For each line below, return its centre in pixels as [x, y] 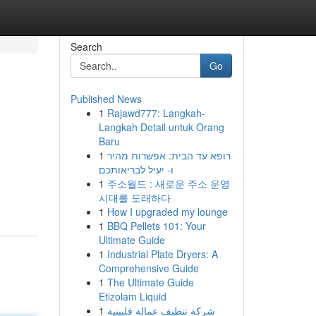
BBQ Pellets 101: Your [156, 226]
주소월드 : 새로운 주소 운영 [168, 183]
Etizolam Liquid [132, 296]
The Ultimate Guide [150, 282]
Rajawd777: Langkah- [156, 113]
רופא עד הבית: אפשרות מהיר [169, 155]
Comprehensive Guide [148, 268]
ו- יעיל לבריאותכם [136, 169]
